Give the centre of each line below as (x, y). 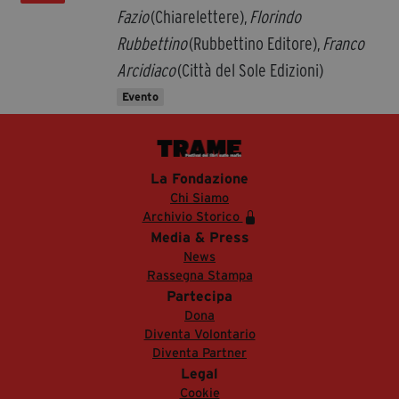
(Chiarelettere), (199, 16)
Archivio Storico (192, 217)
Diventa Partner (199, 353)
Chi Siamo (199, 198)
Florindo (275, 16)
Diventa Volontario (199, 334)
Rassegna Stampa (199, 276)
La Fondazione (199, 179)
